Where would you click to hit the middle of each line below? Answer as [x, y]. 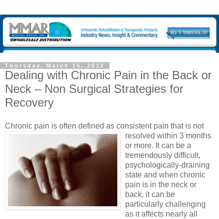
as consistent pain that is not [155, 126]
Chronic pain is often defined [55, 126]
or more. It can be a [158, 145]
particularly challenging [165, 204]
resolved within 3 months [168, 135]
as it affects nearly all [161, 214]
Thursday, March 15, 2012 [55, 66]
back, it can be [150, 194]
